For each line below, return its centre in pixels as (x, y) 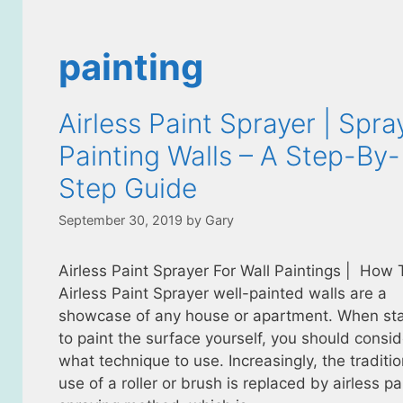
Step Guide (127, 188)
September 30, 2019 (120, 220)
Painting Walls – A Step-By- (229, 156)
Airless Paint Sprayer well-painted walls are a (222, 294)
